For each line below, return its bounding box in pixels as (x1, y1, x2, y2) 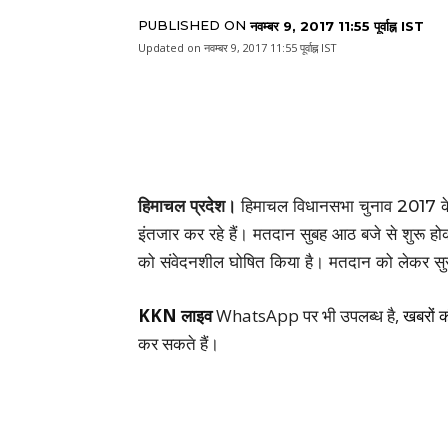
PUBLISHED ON (138, 16, 246, 33)
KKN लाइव (138, 303, 212, 327)
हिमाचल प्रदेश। (138, 195, 236, 216)
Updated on (138, 39, 201, 55)
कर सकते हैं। (138, 331, 219, 355)
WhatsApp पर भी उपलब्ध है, (212, 303, 403, 327)
